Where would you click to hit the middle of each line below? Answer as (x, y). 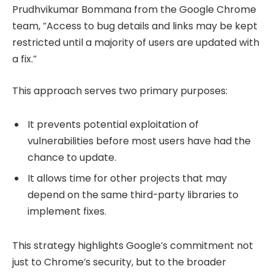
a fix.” (24, 59)
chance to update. (72, 158)
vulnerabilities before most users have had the (139, 141)
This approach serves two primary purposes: (120, 91)
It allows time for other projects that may (127, 179)
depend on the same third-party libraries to (133, 195)
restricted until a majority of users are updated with (136, 43)
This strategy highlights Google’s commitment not (133, 246)
